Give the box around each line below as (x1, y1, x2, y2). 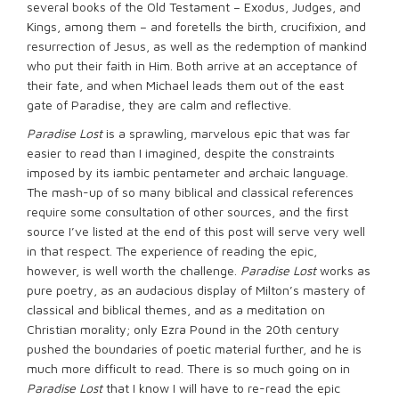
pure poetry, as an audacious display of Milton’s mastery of (27, 282, 365, 297)
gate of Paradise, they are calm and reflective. (27, 97, 291, 112)
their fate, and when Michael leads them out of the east (27, 77, 344, 93)
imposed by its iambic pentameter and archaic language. (27, 165, 348, 180)
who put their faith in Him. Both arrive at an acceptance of (27, 58, 357, 73)
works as (316, 263, 370, 278)
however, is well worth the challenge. (27, 263, 240, 278)
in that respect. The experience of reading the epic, (27, 243, 317, 258)
